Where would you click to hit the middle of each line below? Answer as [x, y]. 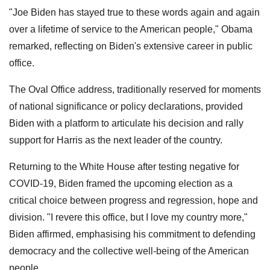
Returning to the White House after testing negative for [124, 166]
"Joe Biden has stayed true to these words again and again [134, 12]
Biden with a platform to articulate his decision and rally [126, 123]
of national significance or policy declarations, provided [126, 106]
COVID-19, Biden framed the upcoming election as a [121, 183]
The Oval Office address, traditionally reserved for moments [135, 89]
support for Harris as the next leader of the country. [116, 140]
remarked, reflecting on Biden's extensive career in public [131, 46]
